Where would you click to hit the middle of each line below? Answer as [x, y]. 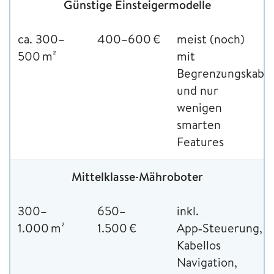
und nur [198, 90]
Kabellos [199, 245]
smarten [199, 124]
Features [200, 141]
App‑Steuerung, [220, 228]
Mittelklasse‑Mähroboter [137, 176]
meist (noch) [211, 39]
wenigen [199, 107]
